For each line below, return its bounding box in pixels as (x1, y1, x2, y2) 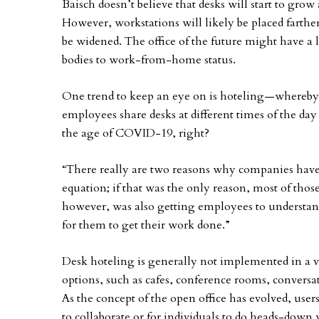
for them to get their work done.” (62, 217, 230, 233)
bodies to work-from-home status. (62, 52, 236, 68)
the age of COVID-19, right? (62, 125, 209, 141)
